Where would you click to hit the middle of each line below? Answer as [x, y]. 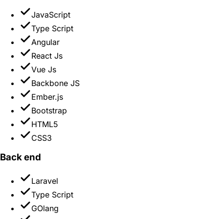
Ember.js [47, 97]
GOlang [45, 208]
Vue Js [44, 69]
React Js [47, 55]
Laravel [45, 181]
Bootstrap [49, 110]
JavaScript [51, 14]
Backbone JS [55, 83]
